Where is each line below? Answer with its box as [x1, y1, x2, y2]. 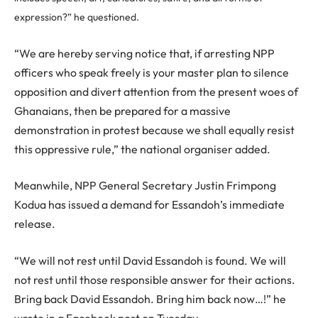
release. [14, 216, 57, 231]
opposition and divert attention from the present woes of [14, 84, 298, 99]
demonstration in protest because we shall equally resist [14, 122, 295, 137]
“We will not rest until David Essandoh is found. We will [14, 253, 286, 268]
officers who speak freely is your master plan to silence [14, 65, 289, 79]
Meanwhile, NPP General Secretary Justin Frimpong [14, 178, 276, 193]
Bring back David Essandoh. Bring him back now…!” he [14, 291, 286, 306]
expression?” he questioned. [14, 11, 139, 24]
